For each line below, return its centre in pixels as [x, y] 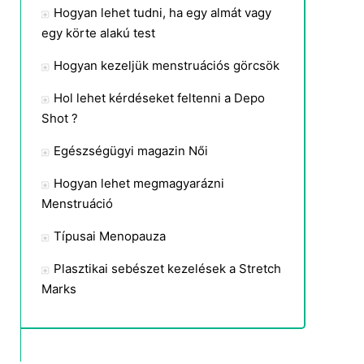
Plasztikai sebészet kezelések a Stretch [167, 269]
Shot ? [60, 118]
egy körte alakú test [98, 33]
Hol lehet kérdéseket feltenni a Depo [159, 98]
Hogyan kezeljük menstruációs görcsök [167, 65]
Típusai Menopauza [110, 236]
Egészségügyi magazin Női [131, 151]
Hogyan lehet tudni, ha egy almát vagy [162, 13]
